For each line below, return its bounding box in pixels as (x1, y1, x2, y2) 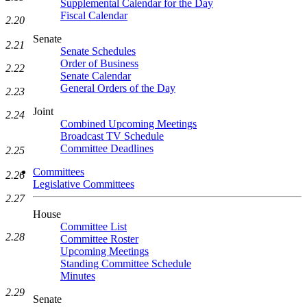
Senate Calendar (60, 70, 131, 82)
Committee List (60, 221, 127, 232)
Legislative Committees (33, 178, 134, 190)
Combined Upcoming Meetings (60, 118, 197, 130)
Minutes (60, 270, 95, 282)
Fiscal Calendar (60, 10, 127, 21)
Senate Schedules (60, 45, 136, 57)
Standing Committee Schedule (60, 258, 191, 269)
